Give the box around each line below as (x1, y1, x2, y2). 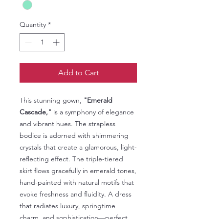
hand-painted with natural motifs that (20, 178, 134, 187)
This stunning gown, (20, 96, 84, 105)
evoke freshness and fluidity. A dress (20, 190, 131, 199)
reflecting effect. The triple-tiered (20, 154, 123, 164)
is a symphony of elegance (51, 108, 134, 117)
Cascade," (20, 108, 51, 117)
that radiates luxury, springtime (20, 201, 115, 211)
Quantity (20, 20, 46, 29)
